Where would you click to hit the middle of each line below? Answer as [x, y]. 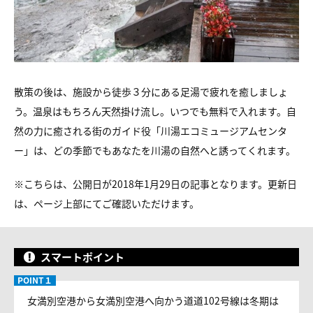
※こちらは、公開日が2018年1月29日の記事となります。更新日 [155, 184]
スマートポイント [82, 257]
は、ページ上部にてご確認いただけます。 [107, 203]
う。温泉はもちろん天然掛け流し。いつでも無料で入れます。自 [155, 111]
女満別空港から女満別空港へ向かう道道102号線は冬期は [153, 300]
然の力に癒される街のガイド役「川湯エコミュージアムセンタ [151, 131]
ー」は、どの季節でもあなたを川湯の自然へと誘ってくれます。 [155, 150]
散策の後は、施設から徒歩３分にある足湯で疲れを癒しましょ [151, 92]
